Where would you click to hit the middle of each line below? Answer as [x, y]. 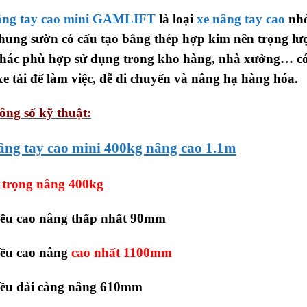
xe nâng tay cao [241, 19]
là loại [178, 19]
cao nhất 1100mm [122, 252]
